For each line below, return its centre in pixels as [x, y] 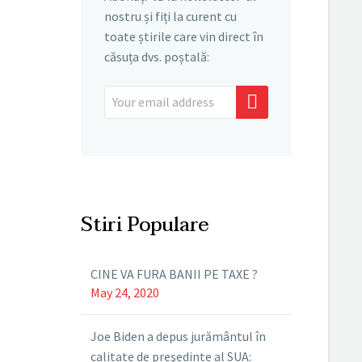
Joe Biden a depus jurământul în [178, 337]
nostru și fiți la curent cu [170, 16]
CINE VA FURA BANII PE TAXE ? [174, 274]
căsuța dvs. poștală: [157, 57]
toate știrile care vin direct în [184, 36]
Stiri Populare [145, 225]
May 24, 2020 [125, 293]
